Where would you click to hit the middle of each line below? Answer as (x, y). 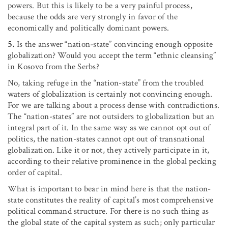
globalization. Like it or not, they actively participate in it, (109, 150)
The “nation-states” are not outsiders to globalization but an (111, 116)
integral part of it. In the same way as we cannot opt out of (109, 127)
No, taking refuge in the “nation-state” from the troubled (106, 83)
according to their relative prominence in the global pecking (112, 161)
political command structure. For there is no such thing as (108, 211)
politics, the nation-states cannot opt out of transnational (106, 139)
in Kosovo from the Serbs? (53, 66)
